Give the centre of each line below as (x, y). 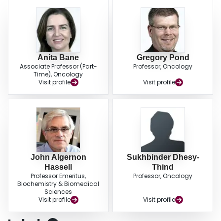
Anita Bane (58, 58)
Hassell (58, 167)
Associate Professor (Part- (58, 67)
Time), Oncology (58, 74)
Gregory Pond (163, 58)
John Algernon (58, 157)
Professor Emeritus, (58, 176)
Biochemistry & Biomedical (58, 184)
